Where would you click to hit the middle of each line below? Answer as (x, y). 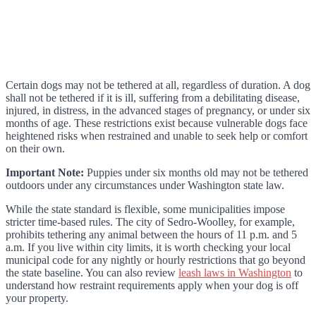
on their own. (35, 148)
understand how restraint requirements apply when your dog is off (152, 285)
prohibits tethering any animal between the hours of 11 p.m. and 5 (151, 234)
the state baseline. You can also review (92, 272)
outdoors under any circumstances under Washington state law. (145, 185)
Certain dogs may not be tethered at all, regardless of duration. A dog (158, 85)
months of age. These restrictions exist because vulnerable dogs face (157, 123)
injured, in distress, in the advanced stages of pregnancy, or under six (158, 110)
